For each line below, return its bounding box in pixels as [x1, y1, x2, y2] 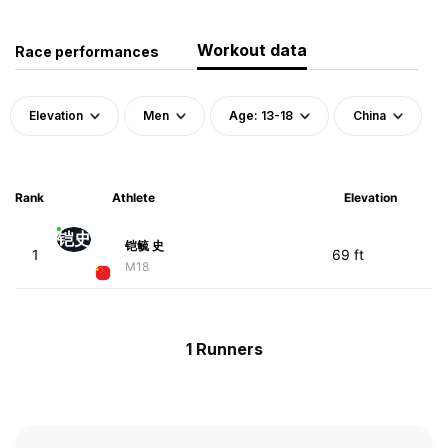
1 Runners [185, 338, 263, 359]
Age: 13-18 [229, 107, 293, 123]
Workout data [197, 39, 307, 60]
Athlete [111, 189, 155, 205]
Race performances [15, 42, 159, 60]
